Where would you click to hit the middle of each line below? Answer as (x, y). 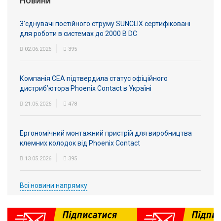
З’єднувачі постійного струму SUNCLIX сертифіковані (105, 24)
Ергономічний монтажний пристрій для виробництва (106, 133)
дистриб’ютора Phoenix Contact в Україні (86, 88)
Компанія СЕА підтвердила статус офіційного (94, 78)
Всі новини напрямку (54, 185)
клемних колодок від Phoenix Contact (80, 143)
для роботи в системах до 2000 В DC (78, 34)
